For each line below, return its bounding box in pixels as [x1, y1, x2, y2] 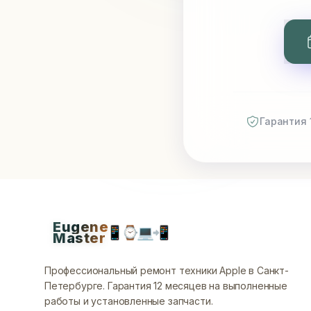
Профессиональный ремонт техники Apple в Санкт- [44, 264, 289, 276]
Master [53, 230, 106, 246]
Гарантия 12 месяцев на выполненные [107, 280, 287, 292]
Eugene [53, 219, 108, 235]
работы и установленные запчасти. [44, 295, 213, 307]
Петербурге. [44, 280, 108, 292]
